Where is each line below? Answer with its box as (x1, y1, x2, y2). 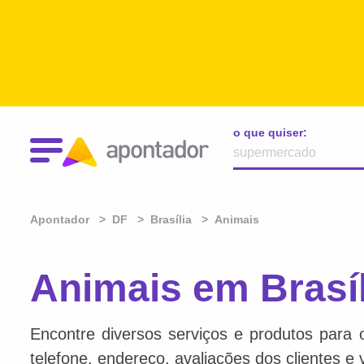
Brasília (150, 213, 192, 226)
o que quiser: (233, 126, 307, 139)
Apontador (30, 213, 93, 226)
